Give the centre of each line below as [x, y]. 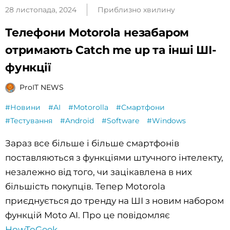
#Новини [23, 107]
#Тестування [29, 120]
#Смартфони [140, 107]
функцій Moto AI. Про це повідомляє [88, 215]
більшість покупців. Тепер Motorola [85, 186]
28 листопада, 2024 [41, 9]
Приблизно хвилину [136, 9]
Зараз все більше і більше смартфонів [92, 143]
